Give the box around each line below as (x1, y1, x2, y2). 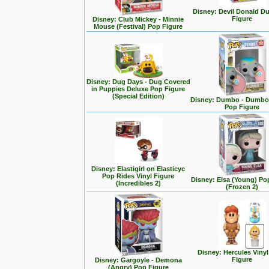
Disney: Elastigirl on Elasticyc (91, 165, 186, 172)
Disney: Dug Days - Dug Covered (86, 78, 190, 85)
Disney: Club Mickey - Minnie (92, 16, 184, 23)
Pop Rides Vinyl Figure (102, 172, 175, 180)
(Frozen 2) (226, 183, 259, 190)
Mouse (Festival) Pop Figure (94, 23, 183, 30)
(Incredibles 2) (116, 180, 161, 187)
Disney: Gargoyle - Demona (95, 256, 182, 264)
